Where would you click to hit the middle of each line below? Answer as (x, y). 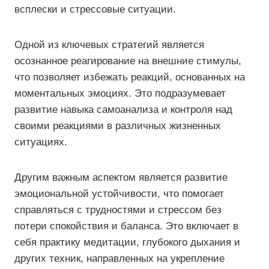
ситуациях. (41, 142)
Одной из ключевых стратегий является (109, 45)
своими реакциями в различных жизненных (118, 126)
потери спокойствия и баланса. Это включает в (126, 226)
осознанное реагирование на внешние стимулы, (128, 61)
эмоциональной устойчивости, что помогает (119, 194)
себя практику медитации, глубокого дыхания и (127, 242)
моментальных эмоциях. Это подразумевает (120, 93)
